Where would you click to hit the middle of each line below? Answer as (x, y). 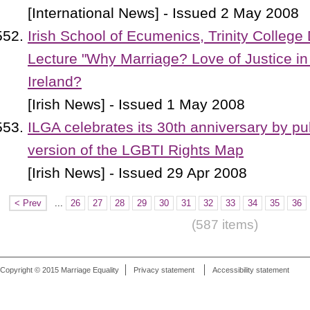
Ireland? (55, 82)
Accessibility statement (251, 270)
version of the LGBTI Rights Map (136, 150)
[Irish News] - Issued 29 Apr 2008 (137, 173)
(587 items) (225, 225)
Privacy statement (164, 270)
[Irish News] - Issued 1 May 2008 (136, 104)
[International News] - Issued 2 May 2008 (163, 13)
